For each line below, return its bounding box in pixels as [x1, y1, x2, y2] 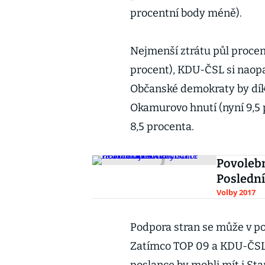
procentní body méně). [130, 7, 242, 20]
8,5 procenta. [130, 120, 194, 133]
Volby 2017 [216, 187, 256, 198]
